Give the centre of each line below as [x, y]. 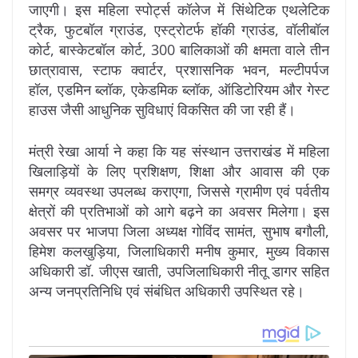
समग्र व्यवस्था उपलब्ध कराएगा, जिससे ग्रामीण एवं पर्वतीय [179, 191]
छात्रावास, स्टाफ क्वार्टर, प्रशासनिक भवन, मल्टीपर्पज [179, 69]
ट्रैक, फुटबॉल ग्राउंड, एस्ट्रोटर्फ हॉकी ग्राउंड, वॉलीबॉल [179, 29]
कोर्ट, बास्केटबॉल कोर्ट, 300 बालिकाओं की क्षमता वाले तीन [179, 49]
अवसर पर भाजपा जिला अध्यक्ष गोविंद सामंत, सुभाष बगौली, [179, 231]
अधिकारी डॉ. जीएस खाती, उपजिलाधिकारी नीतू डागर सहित [179, 270]
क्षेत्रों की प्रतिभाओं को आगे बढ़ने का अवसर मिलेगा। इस [179, 211]
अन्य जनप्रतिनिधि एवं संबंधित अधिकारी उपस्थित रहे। [167, 290]
